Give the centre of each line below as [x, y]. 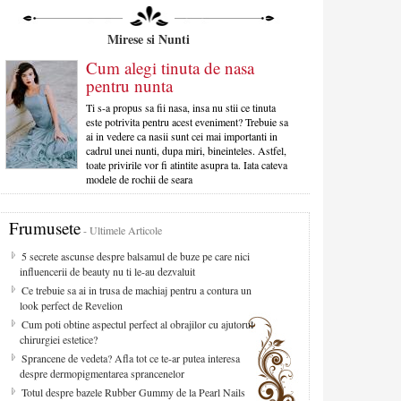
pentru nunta [129, 86]
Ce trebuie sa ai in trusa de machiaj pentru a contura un [137, 290]
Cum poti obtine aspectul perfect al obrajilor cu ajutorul [137, 324]
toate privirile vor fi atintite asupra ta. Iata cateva [187, 165]
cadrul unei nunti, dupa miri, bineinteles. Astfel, [186, 151]
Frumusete [45, 228]
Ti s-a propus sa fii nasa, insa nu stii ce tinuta [181, 108]
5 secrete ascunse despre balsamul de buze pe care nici [136, 256]
